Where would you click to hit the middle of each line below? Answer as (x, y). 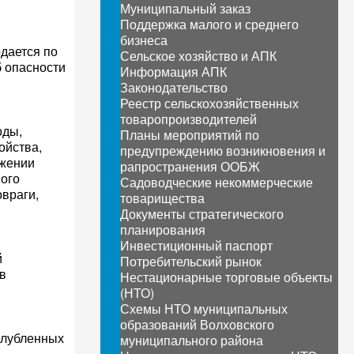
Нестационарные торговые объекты (227, 277)
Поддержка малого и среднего (210, 24)
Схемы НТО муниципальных (204, 309)
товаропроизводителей (189, 119)
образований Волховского (198, 324)
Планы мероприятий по (190, 135)
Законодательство (174, 87)
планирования (163, 230)
